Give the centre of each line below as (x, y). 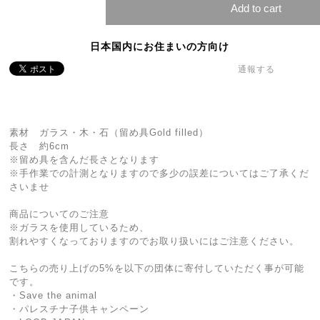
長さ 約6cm (40, 146)
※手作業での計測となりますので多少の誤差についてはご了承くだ (160, 173)
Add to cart (256, 8)
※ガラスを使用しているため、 (80, 227)
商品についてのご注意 (60, 214)
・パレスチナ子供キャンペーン (80, 309)
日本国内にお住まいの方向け (160, 46)
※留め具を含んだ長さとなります (85, 160)
